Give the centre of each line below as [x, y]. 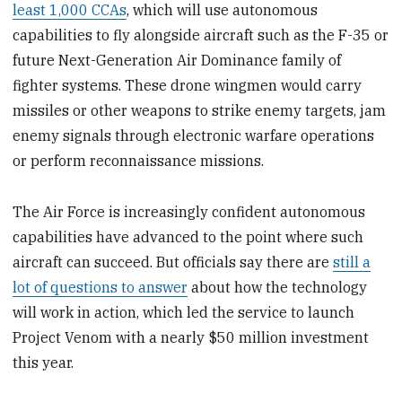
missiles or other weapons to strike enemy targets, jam [200, 110]
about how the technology [278, 287]
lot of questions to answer [100, 287]
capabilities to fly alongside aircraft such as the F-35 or [201, 35]
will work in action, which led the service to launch [184, 312]
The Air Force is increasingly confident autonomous [189, 211]
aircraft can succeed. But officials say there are [173, 262]
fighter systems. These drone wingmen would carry [188, 85]
